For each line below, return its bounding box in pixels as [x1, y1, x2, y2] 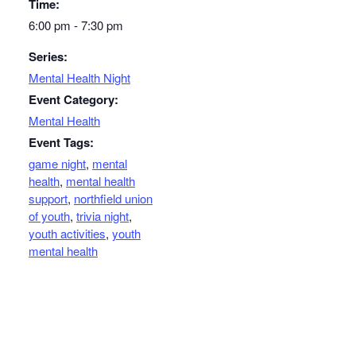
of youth [29, 207, 70, 225]
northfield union [74, 190, 153, 207]
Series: [29, 48, 68, 66]
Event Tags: [29, 133, 94, 152]
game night [29, 155, 86, 172]
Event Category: [29, 91, 118, 109]
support [29, 190, 68, 207]
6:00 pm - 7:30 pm [29, 17, 123, 34]
